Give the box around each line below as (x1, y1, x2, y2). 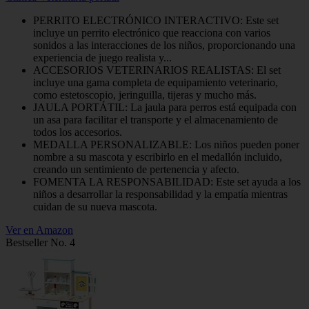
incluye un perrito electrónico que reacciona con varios (33, 27, 270, 39)
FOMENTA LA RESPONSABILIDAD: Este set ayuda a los (33, 176, 301, 188)
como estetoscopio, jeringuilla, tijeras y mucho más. (33, 89, 257, 101)
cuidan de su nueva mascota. (33, 201, 157, 213)
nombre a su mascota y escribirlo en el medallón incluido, (33, 151, 282, 163)
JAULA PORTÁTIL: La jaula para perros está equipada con (33, 101, 297, 114)
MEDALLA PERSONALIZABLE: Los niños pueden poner (33, 139, 299, 151)
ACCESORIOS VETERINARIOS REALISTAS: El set (33, 64, 281, 77)
